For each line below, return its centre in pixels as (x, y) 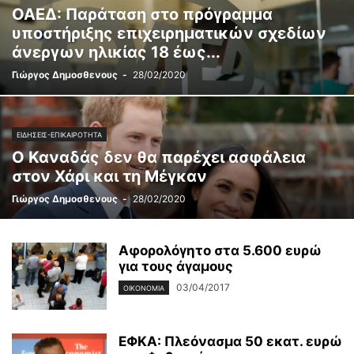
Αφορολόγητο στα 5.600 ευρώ (220, 250)
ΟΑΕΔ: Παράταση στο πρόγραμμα (142, 14)
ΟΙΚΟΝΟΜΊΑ (144, 288)
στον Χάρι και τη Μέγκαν (109, 176)
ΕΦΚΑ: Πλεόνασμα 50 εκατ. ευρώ (230, 341)
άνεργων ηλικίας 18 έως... (116, 52)
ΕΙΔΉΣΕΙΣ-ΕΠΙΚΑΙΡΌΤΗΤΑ (59, 135)
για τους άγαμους (176, 266)
